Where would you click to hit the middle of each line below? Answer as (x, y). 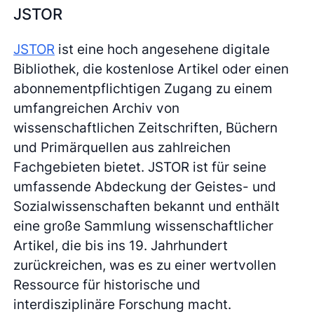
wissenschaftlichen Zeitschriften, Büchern (146, 128)
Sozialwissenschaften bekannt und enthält (147, 206)
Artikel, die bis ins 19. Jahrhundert (121, 246)
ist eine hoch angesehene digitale (163, 49)
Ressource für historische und (107, 285)
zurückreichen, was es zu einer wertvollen (145, 265)
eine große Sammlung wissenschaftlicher (144, 226)
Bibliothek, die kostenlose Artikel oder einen (151, 69)
